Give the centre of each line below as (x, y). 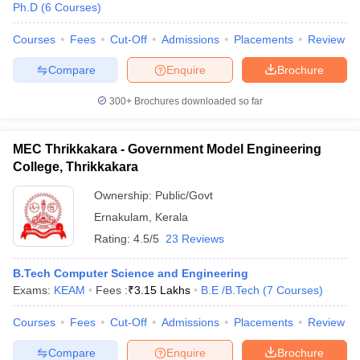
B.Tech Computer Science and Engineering (131, 273)
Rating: (114, 239)
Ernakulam (121, 217)
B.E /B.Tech (230, 290)
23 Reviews (195, 239)
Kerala (172, 217)
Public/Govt (184, 195)
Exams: (33, 290)
